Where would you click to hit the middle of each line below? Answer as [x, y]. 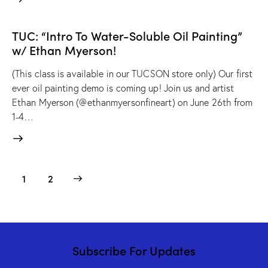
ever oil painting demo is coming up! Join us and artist [123, 88]
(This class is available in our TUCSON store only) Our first [133, 74]
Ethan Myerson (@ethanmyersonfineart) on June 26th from [133, 103]
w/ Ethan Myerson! [64, 50]
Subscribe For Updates [134, 250]
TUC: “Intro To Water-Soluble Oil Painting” [127, 36]
